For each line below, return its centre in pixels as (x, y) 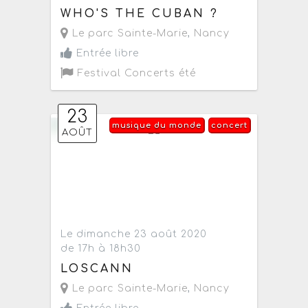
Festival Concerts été (135, 74)
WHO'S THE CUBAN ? (140, 14)
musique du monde (156, 126)
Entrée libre (106, 54)
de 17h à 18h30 (101, 249)
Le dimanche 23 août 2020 (134, 234)
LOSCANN (97, 268)
